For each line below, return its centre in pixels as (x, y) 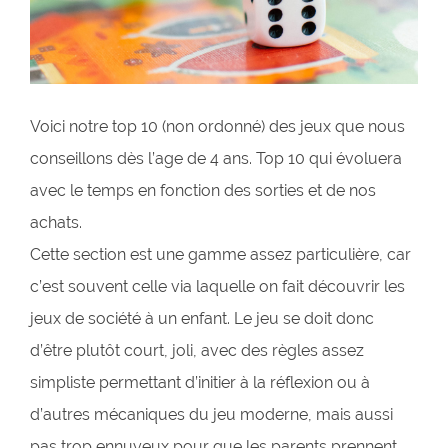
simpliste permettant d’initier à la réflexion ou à (200, 382)
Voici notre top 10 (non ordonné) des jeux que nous (217, 126)
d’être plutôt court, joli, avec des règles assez (197, 350)
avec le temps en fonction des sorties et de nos (203, 190)
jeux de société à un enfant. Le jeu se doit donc (202, 318)
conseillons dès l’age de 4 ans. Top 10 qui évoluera (216, 158)
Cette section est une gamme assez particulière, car (220, 254)
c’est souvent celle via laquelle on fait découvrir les (217, 286)
